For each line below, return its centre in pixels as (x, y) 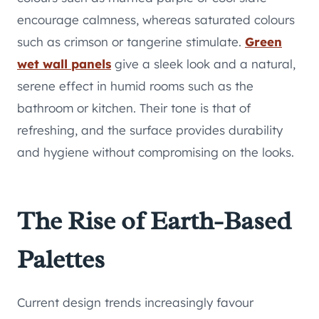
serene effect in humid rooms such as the (135, 86)
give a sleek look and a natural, (203, 64)
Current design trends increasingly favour (135, 303)
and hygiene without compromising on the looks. (156, 152)
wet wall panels (64, 64)
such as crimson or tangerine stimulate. (131, 42)
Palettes (61, 260)
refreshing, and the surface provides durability (150, 130)
